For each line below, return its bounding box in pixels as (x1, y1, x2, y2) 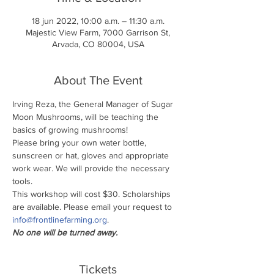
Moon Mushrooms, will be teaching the (12, 111, 161, 122)
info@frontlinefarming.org (12, 214, 107, 224)
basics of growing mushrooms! (12, 124, 128, 135)
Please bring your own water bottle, (12, 137, 149, 147)
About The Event (53, 73, 143, 87)
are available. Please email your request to (12, 201, 174, 212)
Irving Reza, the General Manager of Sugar (12, 98, 176, 109)
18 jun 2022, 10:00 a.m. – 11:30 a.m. (31, 15, 165, 26)
